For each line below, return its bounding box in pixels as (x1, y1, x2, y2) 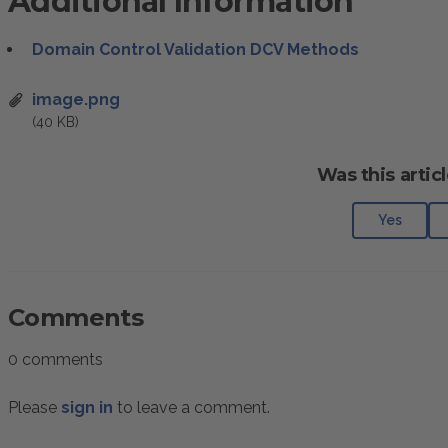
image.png (32, 90, 120, 109)
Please (8, 398, 61, 417)
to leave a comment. (113, 398, 270, 417)
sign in (61, 398, 113, 417)
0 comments (8, 350, 103, 369)
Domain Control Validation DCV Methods (32, 40, 359, 59)
